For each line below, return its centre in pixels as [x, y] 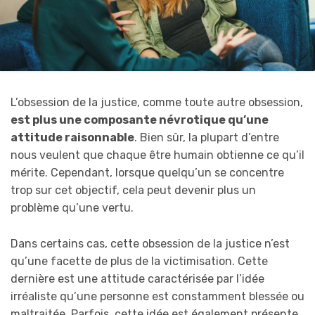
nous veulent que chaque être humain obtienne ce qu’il [157, 155]
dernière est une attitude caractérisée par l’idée [137, 279]
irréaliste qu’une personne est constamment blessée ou [157, 297]
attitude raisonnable [72, 138]
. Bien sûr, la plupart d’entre [207, 138]
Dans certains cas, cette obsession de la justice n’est [150, 244]
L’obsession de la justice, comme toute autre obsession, [157, 103]
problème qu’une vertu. [72, 208]
